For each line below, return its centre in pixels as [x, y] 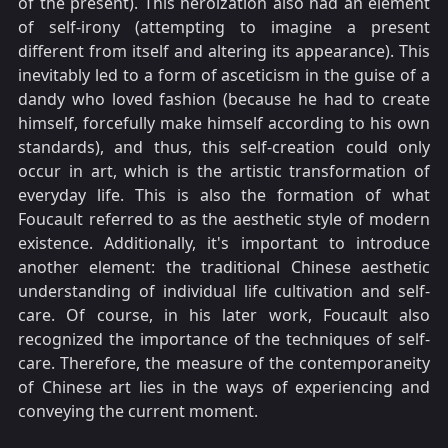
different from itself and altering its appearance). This [224, 50]
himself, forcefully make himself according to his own [224, 122]
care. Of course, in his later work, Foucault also [224, 314]
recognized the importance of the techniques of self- [224, 338]
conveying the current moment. [138, 410]
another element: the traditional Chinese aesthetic [224, 266]
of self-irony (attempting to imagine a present [224, 26]
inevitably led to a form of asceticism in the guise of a [224, 74]
